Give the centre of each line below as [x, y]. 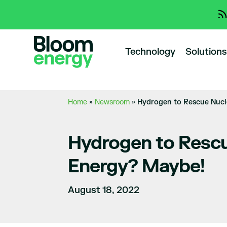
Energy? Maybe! [137, 166]
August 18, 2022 [104, 190]
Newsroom [112, 102]
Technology [150, 52]
